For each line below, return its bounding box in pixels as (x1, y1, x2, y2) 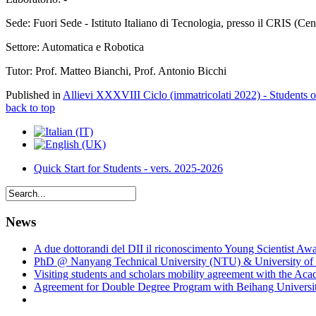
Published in (6, 89, 61, 102)
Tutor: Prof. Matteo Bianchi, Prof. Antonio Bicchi (6, 65, 226, 78)
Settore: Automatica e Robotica (6, 41, 144, 54)
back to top (6, 102, 55, 114)
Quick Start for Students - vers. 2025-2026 (34, 162, 223, 175)
